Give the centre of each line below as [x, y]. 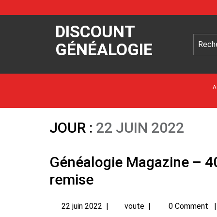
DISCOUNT [95, 31]
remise [71, 179]
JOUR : [73, 127]
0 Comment [188, 206]
